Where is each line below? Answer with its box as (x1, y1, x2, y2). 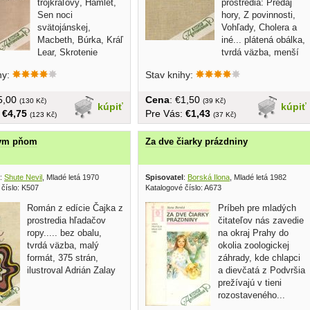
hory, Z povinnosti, (221, 10, 295, 21)
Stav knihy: (145, 69, 196, 81)
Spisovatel (145, 173, 183, 182)
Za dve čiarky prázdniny (145, 136, 248, 147)
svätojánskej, (37, 22, 91, 33)
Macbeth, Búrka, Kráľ (37, 35, 123, 46)
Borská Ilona (188, 173, 230, 182)
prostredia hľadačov (27, 215, 106, 226)
